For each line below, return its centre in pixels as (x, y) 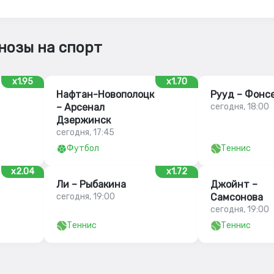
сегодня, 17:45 (86, 132)
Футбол (83, 148)
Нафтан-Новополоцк (106, 94)
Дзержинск (84, 120)
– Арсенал (81, 107)
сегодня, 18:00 (239, 107)
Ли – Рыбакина (91, 184)
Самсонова (236, 197)
